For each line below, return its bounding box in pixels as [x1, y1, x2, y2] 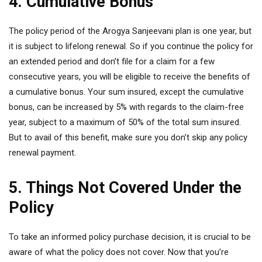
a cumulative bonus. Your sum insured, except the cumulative [9, 87, 244, 97]
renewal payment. [9, 147, 76, 158]
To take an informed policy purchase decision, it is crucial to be [9, 232, 251, 242]
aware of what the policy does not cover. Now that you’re [9, 247, 229, 257]
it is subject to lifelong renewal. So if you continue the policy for [9, 41, 253, 51]
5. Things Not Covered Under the [9, 178, 242, 197]
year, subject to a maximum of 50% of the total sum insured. [9, 117, 241, 127]
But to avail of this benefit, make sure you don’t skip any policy [9, 132, 247, 143]
